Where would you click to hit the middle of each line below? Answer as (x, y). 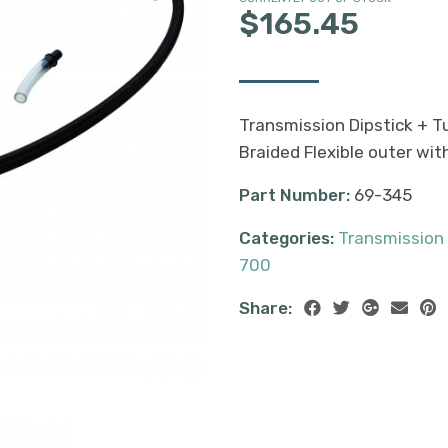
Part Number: (294, 194)
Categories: (286, 237)
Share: (265, 307)
